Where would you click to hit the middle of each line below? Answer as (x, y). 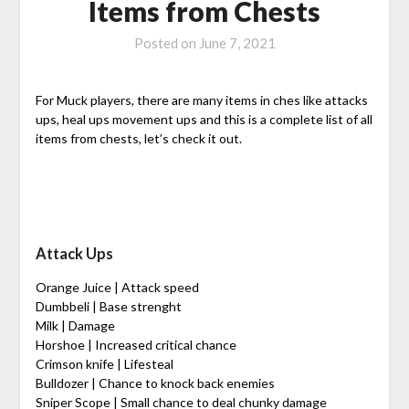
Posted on (166, 43)
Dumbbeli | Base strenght (108, 307)
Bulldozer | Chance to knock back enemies (155, 383)
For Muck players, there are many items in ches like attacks (201, 100)
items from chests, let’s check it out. (138, 139)
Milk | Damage (75, 326)
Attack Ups (74, 254)
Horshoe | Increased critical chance (136, 345)
